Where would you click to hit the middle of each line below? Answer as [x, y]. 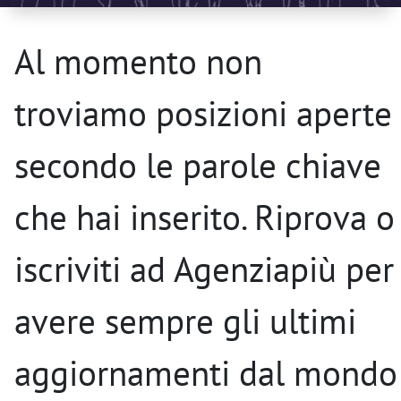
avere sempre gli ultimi [185, 321]
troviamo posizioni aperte [203, 114]
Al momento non [138, 62]
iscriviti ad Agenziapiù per [204, 269]
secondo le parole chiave [198, 166]
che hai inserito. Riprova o [205, 218]
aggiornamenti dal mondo [206, 373]
